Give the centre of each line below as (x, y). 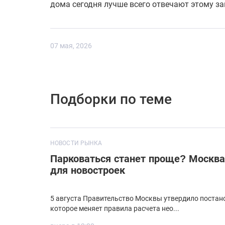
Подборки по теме (111, 99)
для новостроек (88, 171)
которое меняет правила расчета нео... (115, 209)
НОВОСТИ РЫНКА (76, 143)
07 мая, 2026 (71, 46)
